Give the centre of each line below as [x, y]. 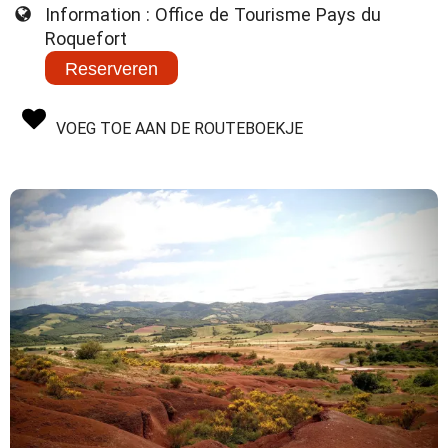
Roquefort [86, 38]
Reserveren [112, 69]
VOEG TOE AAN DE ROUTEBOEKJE [179, 129]
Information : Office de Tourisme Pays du [213, 14]
